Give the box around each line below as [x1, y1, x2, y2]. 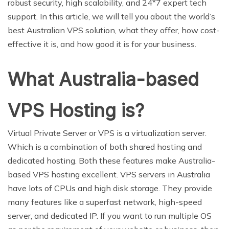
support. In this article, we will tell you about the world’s [8, 11, 215, 21]
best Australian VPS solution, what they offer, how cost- [8, 25, 220, 35]
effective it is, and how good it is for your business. [8, 38, 196, 49]
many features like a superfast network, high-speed [8, 196, 202, 207]
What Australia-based [8, 67, 199, 90]
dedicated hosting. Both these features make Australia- [8, 155, 215, 166]
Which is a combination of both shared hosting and [8, 141, 202, 152]
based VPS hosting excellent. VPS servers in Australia [8, 169, 210, 179]
